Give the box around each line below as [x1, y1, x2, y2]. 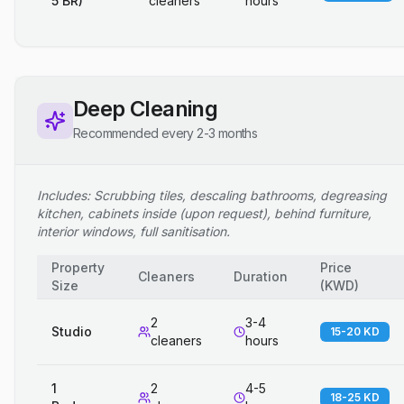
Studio [51, 324, 92, 339]
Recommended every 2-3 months [73, 125, 258, 141]
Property [51, 260, 105, 275]
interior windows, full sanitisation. [37, 224, 230, 239]
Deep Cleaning [73, 96, 218, 122]
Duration [234, 269, 288, 284]
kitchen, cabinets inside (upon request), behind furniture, [37, 206, 372, 221]
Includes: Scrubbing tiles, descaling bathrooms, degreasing [37, 188, 387, 203]
